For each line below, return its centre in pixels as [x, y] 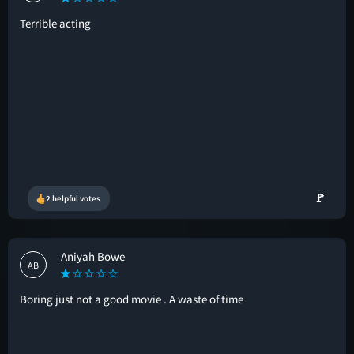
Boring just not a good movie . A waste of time [132, 299]
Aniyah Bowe [93, 256]
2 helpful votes [73, 198]
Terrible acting [55, 23]
